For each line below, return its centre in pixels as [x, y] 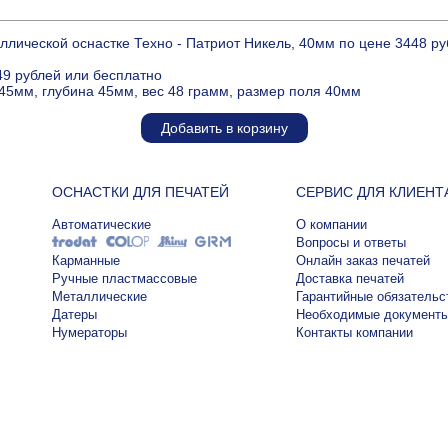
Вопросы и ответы [350, 243]
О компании [331, 225]
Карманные [86, 261]
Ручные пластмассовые [124, 279]
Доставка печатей [349, 279]
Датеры [74, 315]
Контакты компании [354, 333]
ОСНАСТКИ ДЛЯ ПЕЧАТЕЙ [140, 192]
